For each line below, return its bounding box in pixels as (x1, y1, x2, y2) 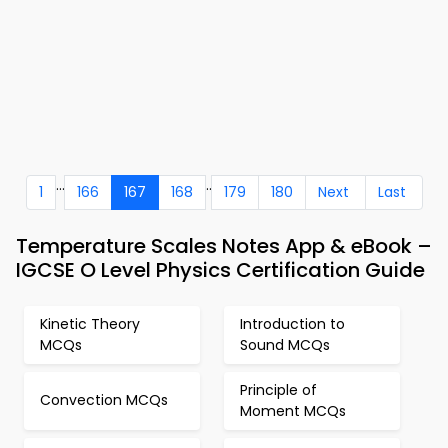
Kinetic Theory (40, 313, 140, 334)
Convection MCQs (40, 390, 168, 411)
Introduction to (240, 313, 345, 334)
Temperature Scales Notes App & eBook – (16, 231, 432, 260)
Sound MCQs (240, 334, 330, 355)
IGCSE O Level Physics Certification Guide (16, 255, 425, 284)
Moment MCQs (240, 400, 346, 421)
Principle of (240, 379, 317, 400)
